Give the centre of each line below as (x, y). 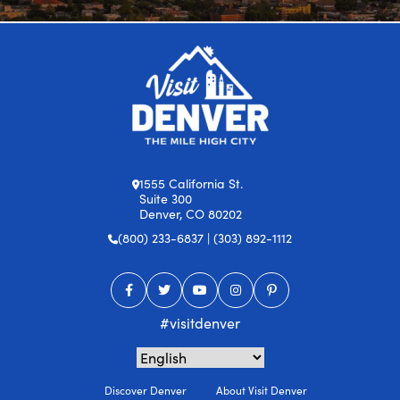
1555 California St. (191, 184)
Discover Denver (145, 391)
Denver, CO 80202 (190, 214)
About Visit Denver (261, 391)
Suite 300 (165, 199)
